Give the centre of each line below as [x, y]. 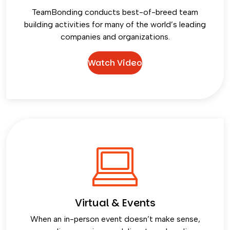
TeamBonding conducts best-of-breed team [115, 12]
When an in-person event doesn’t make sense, [115, 219]
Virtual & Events [115, 203]
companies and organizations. [115, 37]
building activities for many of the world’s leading [115, 25]
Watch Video [115, 63]
